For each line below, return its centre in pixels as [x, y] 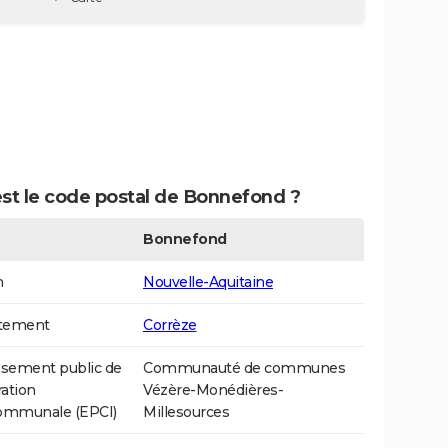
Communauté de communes [244, 368]
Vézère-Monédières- [213, 390]
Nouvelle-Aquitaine [208, 282]
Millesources [186, 412]
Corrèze [170, 325]
